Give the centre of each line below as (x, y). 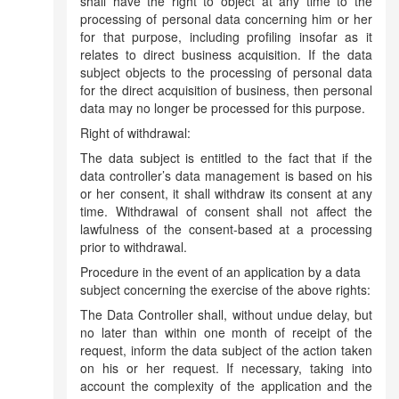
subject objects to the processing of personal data (226, 72)
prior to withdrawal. (134, 247)
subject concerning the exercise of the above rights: (225, 289)
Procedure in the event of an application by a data (220, 272)
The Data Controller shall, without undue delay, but (226, 314)
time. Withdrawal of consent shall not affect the (226, 211)
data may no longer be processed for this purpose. (223, 108)
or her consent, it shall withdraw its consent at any (226, 193)
